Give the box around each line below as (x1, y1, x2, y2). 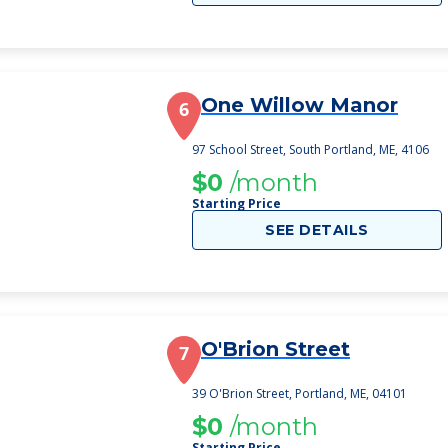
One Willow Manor (201, 93, 398, 117)
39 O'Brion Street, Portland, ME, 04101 (192, 385, 407, 402)
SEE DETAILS (265, 221, 369, 239)
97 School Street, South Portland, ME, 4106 (192, 141, 429, 158)
